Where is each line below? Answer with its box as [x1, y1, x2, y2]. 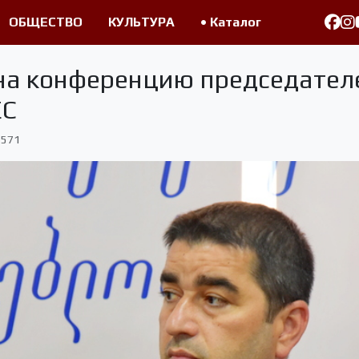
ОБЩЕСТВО [8, 14, 83, 30]
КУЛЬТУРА [107, 14, 175, 30]
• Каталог [200, 14, 261, 30]
